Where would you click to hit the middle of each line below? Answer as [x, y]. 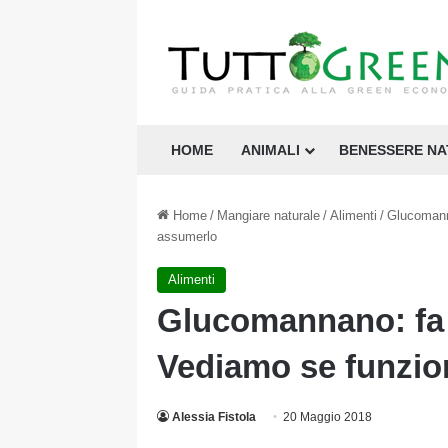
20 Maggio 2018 [327, 417]
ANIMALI [270, 150]
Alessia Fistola [214, 417]
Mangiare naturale [268, 215]
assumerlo [187, 236]
